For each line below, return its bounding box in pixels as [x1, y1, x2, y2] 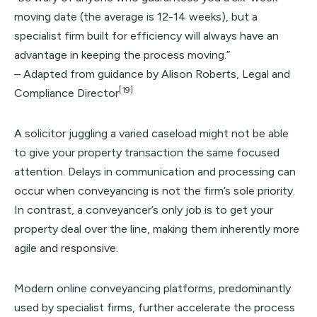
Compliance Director [14, 86, 119, 100]
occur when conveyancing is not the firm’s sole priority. [14, 184, 295, 197]
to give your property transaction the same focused [14, 146, 279, 159]
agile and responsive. [14, 241, 118, 255]
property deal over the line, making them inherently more [14, 222, 299, 236]
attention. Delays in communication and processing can [14, 165, 296, 178]
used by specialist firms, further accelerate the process [14, 301, 295, 314]
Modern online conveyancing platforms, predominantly [14, 282, 291, 295]
